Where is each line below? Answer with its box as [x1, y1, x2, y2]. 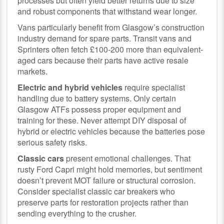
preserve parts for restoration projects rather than [17, 196, 189, 208]
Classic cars [17, 152, 64, 164]
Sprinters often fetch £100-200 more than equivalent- [17, 43, 203, 55]
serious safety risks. [17, 136, 87, 148]
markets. [17, 65, 48, 77]
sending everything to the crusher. [17, 207, 137, 219]
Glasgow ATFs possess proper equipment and [17, 103, 181, 115]
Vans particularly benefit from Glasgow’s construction [17, 21, 205, 33]
